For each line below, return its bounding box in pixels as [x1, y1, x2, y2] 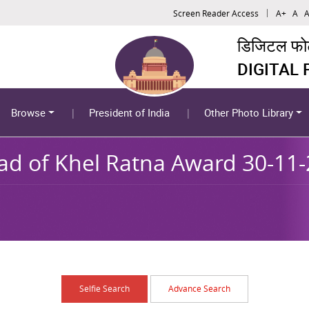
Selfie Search [79, 283, 130, 295]
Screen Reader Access [173, 7, 259, 19]
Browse [11, 106, 46, 119]
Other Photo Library [204, 106, 294, 119]
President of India [89, 106, 170, 119]
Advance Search [168, 283, 230, 295]
